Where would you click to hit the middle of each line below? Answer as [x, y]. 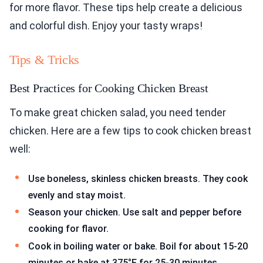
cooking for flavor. [68, 229]
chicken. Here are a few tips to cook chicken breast [130, 130]
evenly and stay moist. [77, 195]
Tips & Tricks [45, 59]
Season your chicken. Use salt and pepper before [135, 213]
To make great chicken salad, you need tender [118, 112]
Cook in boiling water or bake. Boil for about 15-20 [138, 246]
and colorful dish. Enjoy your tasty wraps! [106, 25]
